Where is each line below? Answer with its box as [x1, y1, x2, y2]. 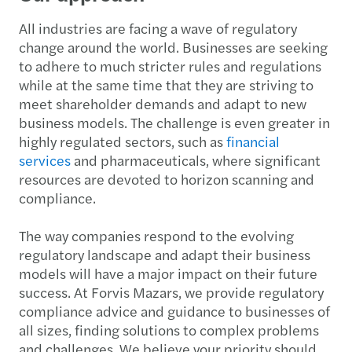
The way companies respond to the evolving [19, 225, 294, 245]
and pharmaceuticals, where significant [71, 150, 321, 170]
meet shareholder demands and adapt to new [19, 93, 306, 113]
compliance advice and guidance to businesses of [19, 301, 330, 321]
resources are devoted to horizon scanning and [19, 169, 314, 189]
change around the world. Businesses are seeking [19, 37, 328, 57]
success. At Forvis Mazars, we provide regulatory [19, 282, 324, 302]
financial [226, 131, 280, 151]
